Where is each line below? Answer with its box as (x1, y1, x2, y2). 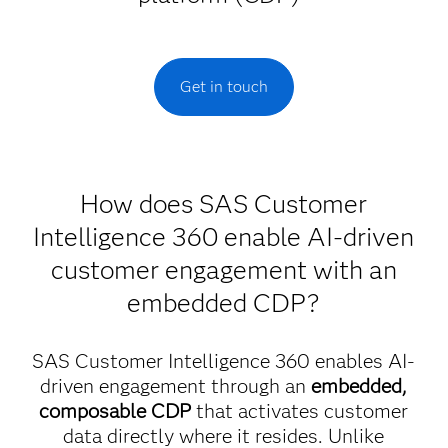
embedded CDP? (127, 287, 321, 319)
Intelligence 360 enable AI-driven (33, 221, 415, 253)
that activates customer (191, 399, 409, 423)
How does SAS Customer (80, 188, 368, 220)
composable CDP (39, 399, 192, 423)
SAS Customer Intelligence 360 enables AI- (32, 349, 416, 373)
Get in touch (179, 77, 268, 96)
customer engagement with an (50, 254, 397, 286)
